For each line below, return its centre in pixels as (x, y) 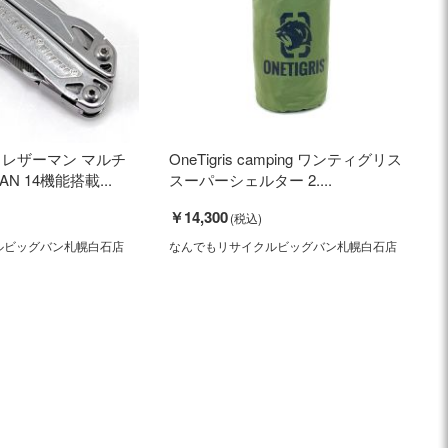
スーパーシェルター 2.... (250, 179)
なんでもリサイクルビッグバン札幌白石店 (282, 245)
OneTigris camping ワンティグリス (285, 158)
